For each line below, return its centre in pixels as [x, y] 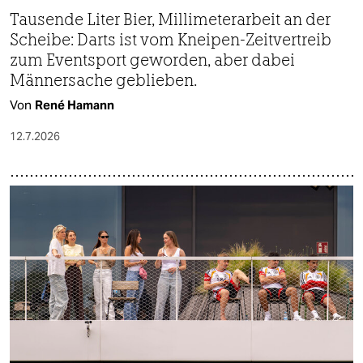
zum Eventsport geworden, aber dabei [152, 59]
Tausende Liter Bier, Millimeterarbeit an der [170, 19]
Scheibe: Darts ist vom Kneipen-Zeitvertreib [171, 39]
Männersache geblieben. [103, 79]
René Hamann [75, 105]
